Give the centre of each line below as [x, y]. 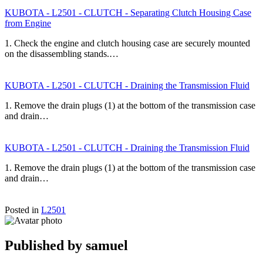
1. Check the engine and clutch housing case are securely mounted [127, 43]
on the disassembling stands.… [62, 53]
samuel [107, 245]
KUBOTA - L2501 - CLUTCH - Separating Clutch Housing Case [128, 12]
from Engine [28, 23]
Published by [45, 245]
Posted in [23, 210]
